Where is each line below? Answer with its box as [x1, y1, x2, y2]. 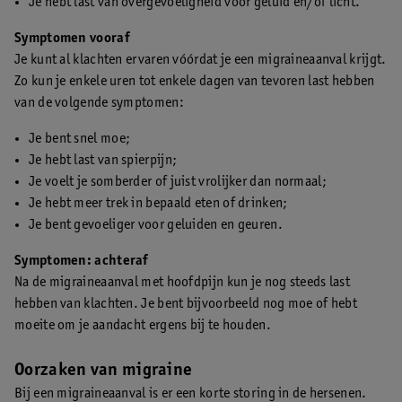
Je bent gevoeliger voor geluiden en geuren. [29, 217, 283, 232]
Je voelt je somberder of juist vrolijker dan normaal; [29, 174, 327, 189]
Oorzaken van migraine [14, 362, 193, 380]
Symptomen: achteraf [14, 253, 149, 268]
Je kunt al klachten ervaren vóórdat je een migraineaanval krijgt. [14, 52, 387, 67]
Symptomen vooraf [14, 31, 130, 46]
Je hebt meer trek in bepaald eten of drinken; [29, 196, 288, 211]
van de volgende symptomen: [14, 95, 184, 110]
